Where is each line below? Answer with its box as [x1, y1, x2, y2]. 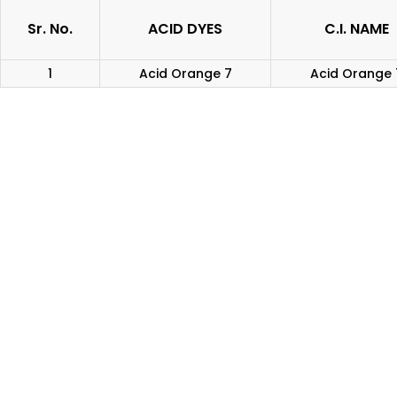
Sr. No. [27, 18, 73, 39]
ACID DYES [148, 18, 222, 39]
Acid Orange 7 [138, 64, 232, 82]
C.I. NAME [324, 18, 389, 39]
